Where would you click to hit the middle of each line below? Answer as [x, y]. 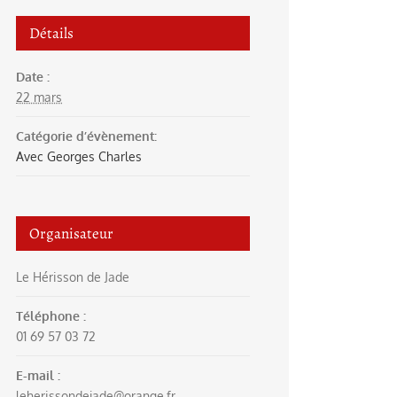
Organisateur [71, 234]
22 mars [39, 97]
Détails [51, 33]
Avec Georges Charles [79, 156]
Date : [33, 77]
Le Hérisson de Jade [73, 277]
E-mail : [38, 375]
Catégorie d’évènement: [86, 136]
